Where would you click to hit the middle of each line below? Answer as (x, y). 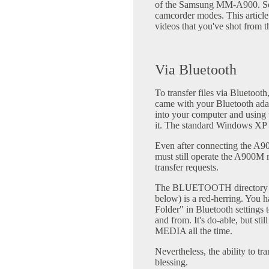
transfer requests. (187, 168)
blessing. (171, 262)
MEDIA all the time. (194, 231)
